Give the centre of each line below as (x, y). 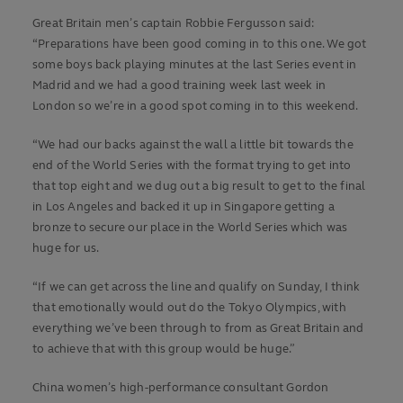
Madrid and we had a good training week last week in (179, 86)
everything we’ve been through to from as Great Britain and (198, 329)
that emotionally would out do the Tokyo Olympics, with (189, 308)
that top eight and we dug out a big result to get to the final (199, 187)
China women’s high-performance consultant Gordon (181, 388)
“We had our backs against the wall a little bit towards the (193, 145)
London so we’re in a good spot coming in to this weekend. (196, 107)
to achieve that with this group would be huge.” (164, 349)
